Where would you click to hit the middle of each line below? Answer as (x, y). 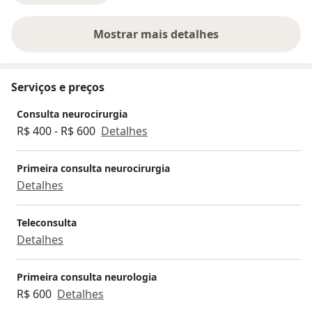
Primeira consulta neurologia (87, 276)
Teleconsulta (47, 222)
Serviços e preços (58, 87)
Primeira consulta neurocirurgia (93, 168)
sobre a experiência (209, 41)
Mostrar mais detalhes (156, 34)
